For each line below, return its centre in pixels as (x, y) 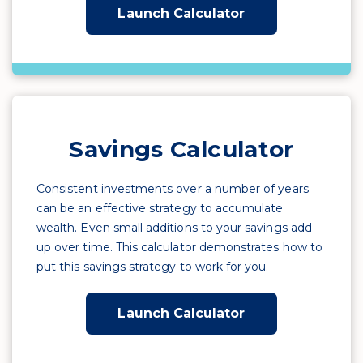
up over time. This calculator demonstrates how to (179, 247)
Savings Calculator (181, 149)
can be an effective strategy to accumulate (160, 208)
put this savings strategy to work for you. (153, 267)
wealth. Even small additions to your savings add (174, 228)
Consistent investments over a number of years (173, 189)
